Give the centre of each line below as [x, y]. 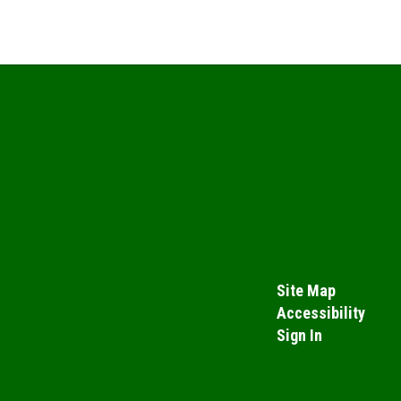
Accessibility [320, 312]
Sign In [299, 335]
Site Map [306, 290]
